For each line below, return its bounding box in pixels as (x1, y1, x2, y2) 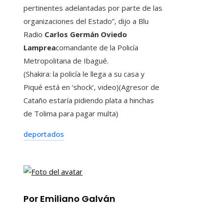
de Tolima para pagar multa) (23, 109, 118, 119)
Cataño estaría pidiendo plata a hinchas (23, 95, 154, 106)
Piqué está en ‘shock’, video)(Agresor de (23, 82, 159, 92)
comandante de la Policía (56, 43, 138, 53)
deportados (23, 129, 64, 139)
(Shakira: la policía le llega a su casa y (23, 69, 145, 79)
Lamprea (23, 43, 56, 53)
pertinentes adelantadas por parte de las (23, 3, 162, 13)
